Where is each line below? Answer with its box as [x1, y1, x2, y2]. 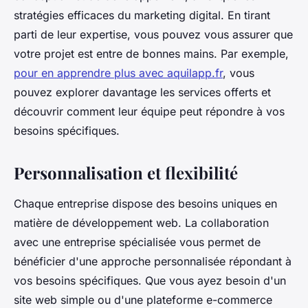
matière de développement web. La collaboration [14, 216, 269, 230]
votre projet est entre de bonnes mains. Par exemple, [14, 47, 289, 61]
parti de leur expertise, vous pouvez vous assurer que [14, 27, 293, 42]
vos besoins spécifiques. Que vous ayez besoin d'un [14, 274, 286, 288]
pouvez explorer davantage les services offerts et [14, 85, 271, 100]
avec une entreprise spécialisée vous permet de [14, 235, 261, 250]
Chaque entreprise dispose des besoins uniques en [14, 197, 277, 211]
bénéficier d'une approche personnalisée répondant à [14, 254, 291, 269]
